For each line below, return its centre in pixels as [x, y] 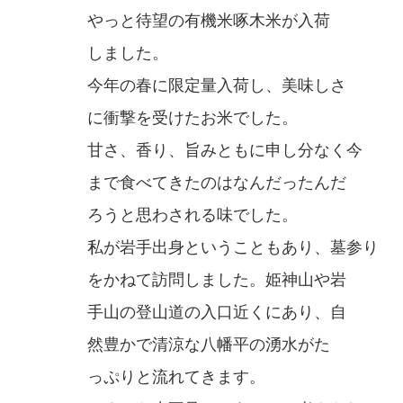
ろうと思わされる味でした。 [193, 215]
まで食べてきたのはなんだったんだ [217, 183]
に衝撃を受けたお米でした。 [193, 118]
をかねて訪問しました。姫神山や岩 [217, 280]
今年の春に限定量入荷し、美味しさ [217, 86]
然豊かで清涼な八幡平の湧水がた [209, 345]
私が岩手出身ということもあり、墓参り [233, 248]
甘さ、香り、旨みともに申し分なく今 [225, 151]
